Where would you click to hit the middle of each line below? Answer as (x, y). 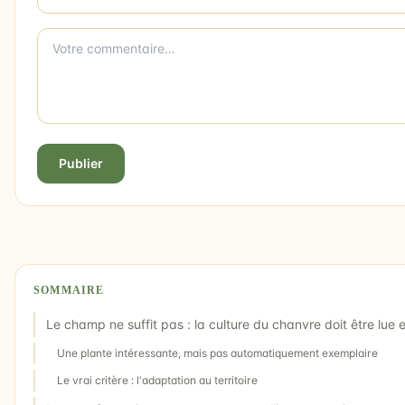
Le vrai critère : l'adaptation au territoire (157, 380)
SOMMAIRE (69, 290)
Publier (81, 163)
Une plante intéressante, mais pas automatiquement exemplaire (217, 353)
